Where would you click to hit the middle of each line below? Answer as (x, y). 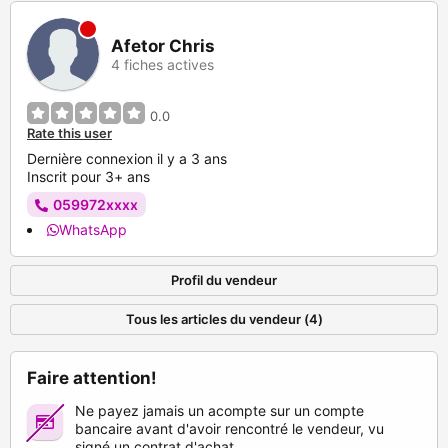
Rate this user (69, 133)
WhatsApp (93, 230)
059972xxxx (95, 205)
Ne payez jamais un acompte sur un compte (219, 411)
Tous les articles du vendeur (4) (224, 319)
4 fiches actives (162, 64)
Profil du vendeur (224, 280)
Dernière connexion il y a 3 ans (127, 159)
